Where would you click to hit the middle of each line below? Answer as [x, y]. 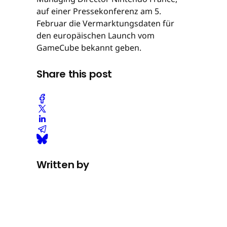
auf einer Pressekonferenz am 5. [99, 11]
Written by [63, 164]
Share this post [74, 74]
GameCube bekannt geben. [89, 47]
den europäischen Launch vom [96, 35]
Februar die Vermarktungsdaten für [105, 23]
